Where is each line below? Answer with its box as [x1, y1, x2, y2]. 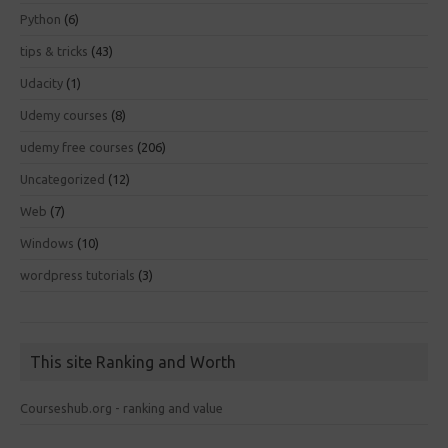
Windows [20, 236, 74, 250]
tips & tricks [20, 44, 88, 58]
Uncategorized [20, 172, 105, 186]
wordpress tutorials [20, 268, 135, 282]
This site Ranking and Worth [30, 353, 236, 371]
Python [20, 12, 61, 26]
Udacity [20, 76, 63, 90]
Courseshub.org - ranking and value [20, 401, 223, 415]
